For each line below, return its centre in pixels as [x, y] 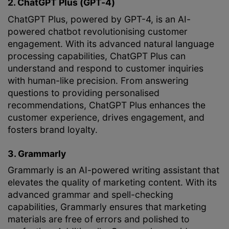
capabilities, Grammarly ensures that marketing [107, 207]
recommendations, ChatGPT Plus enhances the [107, 105]
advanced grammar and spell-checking [90, 195]
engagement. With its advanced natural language [111, 43]
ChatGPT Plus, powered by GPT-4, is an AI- [99, 19]
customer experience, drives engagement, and [106, 117]
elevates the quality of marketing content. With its [112, 182]
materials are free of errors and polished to [99, 219]
